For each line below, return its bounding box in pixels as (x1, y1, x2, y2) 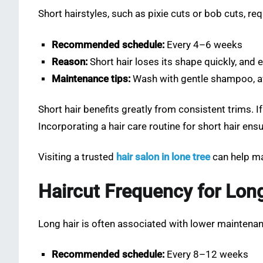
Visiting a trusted (38, 151, 114, 163)
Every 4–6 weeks (164, 39, 243, 50)
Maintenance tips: (52, 73, 131, 85)
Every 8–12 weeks (164, 248, 249, 260)
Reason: (52, 56, 88, 68)
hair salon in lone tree (116, 151, 210, 163)
